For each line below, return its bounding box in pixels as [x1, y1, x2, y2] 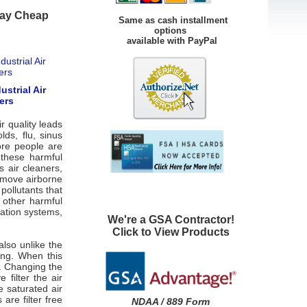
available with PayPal [94, 35, 217, 46]
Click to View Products [112, 225, 230, 238]
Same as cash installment [116, 14, 228, 25]
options [94, 25, 186, 36]
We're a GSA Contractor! [107, 213, 234, 225]
